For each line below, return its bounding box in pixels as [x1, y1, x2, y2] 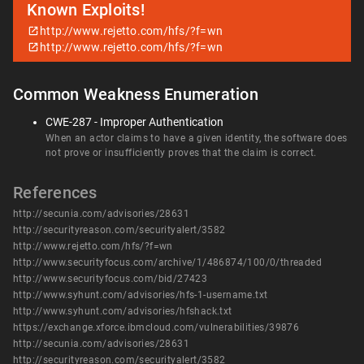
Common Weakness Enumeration [13, 84, 258, 104]
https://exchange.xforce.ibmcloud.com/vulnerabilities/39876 [13, 322, 300, 333]
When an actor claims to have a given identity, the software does [45, 132, 348, 144]
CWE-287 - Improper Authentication [45, 115, 223, 128]
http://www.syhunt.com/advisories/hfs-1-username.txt [13, 289, 268, 301]
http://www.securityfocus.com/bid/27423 [13, 273, 208, 284]
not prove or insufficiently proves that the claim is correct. [45, 147, 317, 158]
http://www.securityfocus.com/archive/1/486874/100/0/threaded [13, 257, 322, 268]
